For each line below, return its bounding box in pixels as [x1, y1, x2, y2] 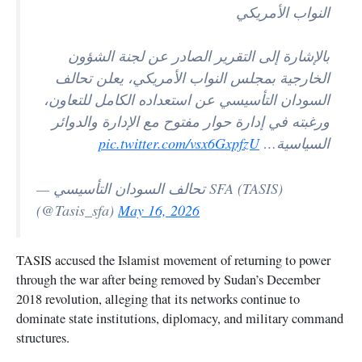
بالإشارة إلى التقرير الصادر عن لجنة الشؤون [68, 46, 330, 66]
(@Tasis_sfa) [36, 200, 118, 220]
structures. [16, 329, 69, 347]
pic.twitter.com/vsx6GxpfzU [99, 133, 259, 154]
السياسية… [259, 133, 330, 154]
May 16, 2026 [118, 200, 200, 220]
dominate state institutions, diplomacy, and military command [16, 309, 343, 328]
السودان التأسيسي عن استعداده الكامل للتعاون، [44, 90, 330, 110]
